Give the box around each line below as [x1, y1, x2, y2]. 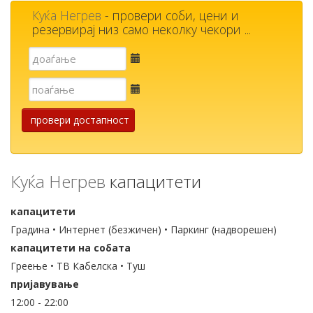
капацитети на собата [10, 241, 131, 255]
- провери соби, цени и [101, 7, 239, 24]
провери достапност [31, 113, 129, 127]
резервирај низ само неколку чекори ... [32, 21, 251, 38]
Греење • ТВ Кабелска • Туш [10, 259, 145, 273]
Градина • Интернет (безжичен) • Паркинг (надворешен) [10, 223, 277, 237]
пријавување [10, 277, 79, 291]
